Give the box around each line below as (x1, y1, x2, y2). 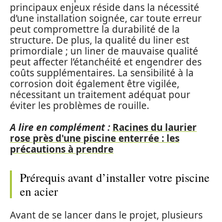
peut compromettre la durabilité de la (10, 22, 180, 36)
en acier (20, 183, 58, 199)
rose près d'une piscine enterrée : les (10, 132, 179, 145)
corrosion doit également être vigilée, (10, 77, 179, 90)
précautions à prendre (10, 143, 113, 156)
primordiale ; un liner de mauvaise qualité (10, 44, 198, 57)
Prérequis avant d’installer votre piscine (20, 169, 210, 185)
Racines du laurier (112, 121, 197, 134)
